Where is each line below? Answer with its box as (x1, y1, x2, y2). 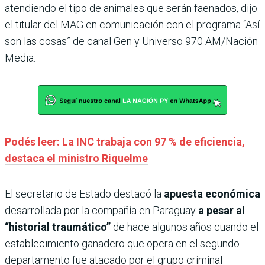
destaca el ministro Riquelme (5, 152, 148, 165)
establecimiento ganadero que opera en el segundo (5, 237, 240, 250)
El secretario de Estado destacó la (5, 188, 164, 201)
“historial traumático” (5, 221, 113, 234)
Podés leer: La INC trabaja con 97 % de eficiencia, (5, 135, 245, 148)
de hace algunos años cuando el (113, 221, 258, 234)
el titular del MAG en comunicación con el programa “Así (5, 18, 260, 31)
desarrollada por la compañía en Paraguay (5, 204, 198, 217)
